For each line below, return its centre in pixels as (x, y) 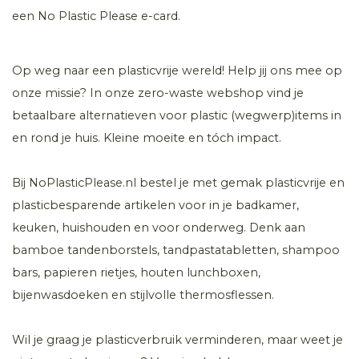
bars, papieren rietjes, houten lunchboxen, (136, 272)
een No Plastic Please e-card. (96, 16)
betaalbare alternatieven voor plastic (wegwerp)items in (177, 115)
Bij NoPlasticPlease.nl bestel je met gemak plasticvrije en (178, 182)
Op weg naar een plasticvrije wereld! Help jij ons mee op (177, 70)
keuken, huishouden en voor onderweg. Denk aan (159, 227)
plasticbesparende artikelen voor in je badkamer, (155, 205)
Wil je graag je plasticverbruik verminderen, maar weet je (177, 339)
